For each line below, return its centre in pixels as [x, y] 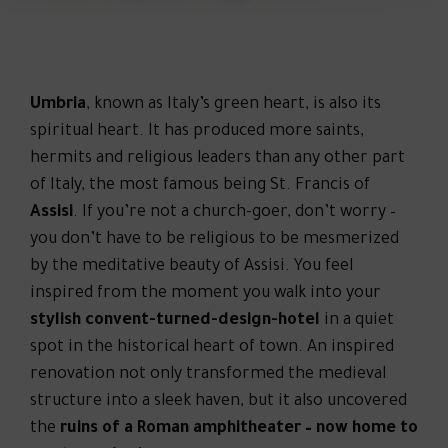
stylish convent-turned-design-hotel [175, 321]
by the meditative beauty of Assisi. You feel [191, 267]
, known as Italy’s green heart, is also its [233, 105]
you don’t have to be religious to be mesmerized [214, 240]
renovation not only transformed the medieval [208, 375]
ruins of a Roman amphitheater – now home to [239, 429]
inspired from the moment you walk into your [205, 294]
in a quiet [357, 321]
